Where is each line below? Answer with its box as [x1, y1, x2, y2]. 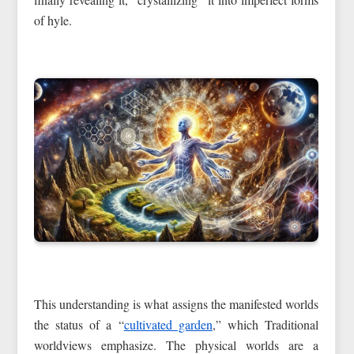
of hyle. [33, 12, 72, 29]
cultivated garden [123, 315, 213, 333]
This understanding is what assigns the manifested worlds [33, 295, 319, 312]
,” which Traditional [212, 315, 319, 333]
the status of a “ [33, 315, 124, 333]
